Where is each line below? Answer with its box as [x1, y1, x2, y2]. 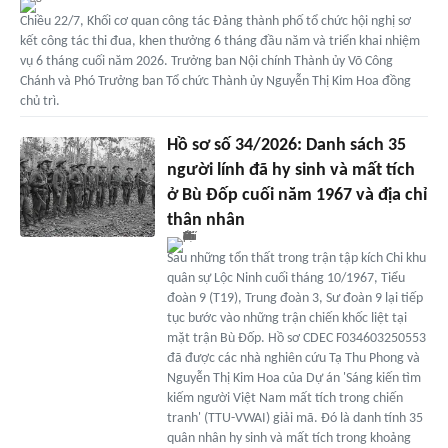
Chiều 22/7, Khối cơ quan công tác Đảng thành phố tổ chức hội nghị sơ [20, 13, 411, 29]
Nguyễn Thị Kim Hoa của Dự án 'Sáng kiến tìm [166, 370, 421, 386]
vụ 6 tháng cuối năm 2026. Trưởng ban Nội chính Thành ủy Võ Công [20, 53, 393, 69]
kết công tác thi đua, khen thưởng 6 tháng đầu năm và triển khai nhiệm [20, 33, 420, 49]
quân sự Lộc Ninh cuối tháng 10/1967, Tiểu [166, 270, 405, 286]
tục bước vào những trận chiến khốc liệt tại [166, 310, 407, 326]
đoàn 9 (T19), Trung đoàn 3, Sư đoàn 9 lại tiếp [166, 290, 423, 306]
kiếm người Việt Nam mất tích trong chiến [166, 390, 403, 406]
